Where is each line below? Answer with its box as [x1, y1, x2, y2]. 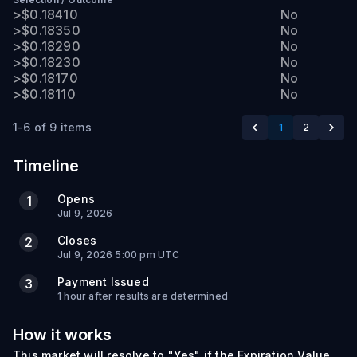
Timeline [13, 156, 79, 175]
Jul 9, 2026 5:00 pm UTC [57, 249, 180, 261]
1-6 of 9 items [13, 120, 92, 134]
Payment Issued [57, 275, 149, 288]
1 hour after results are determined [57, 290, 228, 302]
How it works [13, 325, 112, 344]
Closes [57, 233, 97, 247]
